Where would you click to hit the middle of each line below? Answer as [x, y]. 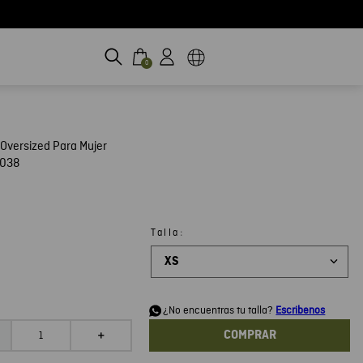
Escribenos [301, 311]
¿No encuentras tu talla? [220, 311]
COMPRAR [250, 335]
